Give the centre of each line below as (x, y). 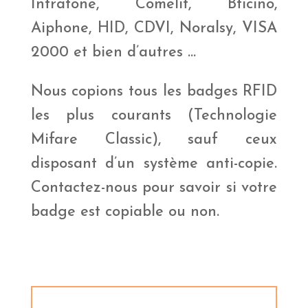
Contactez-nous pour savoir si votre (154, 188)
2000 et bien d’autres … (113, 53)
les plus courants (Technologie (154, 116)
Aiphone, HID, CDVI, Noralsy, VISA (154, 29)
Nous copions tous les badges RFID (154, 92)
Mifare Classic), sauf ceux (154, 140)
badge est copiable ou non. (125, 212)
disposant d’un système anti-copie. (154, 164)
